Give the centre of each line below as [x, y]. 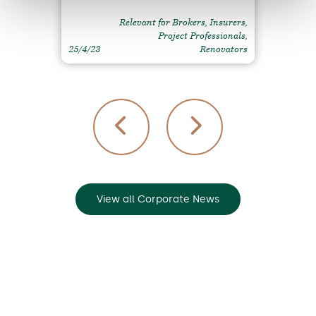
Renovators [224, 49]
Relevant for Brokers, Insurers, [183, 23]
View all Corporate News [158, 199]
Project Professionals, [203, 36]
